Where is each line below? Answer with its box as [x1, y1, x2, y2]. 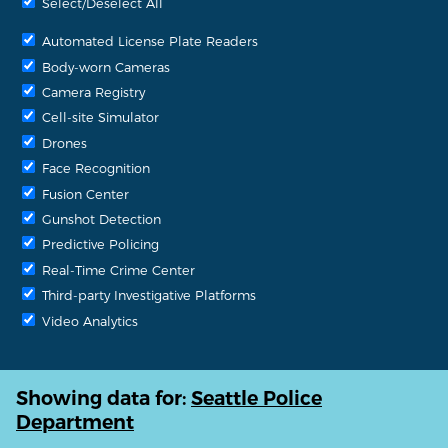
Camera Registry [38, 84, 145, 99]
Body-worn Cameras [38, 58, 170, 74]
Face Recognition [38, 160, 150, 176]
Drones [38, 134, 87, 150]
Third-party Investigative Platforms [38, 287, 256, 303]
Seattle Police [191, 386, 322, 411]
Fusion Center [38, 185, 129, 201]
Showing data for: [16, 386, 191, 411]
